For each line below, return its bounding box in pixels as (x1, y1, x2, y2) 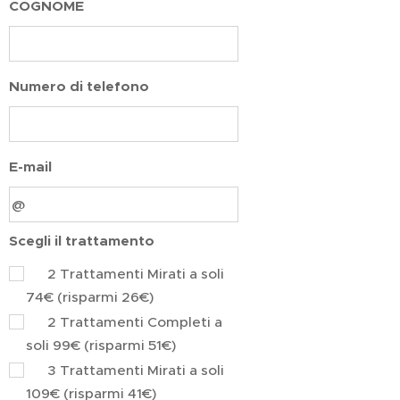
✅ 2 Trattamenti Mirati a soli (26, 265, 224, 283)
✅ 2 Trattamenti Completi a (26, 313, 222, 331)
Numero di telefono (9, 78, 149, 96)
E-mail (9, 158, 52, 177)
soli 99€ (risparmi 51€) (26, 337, 176, 354)
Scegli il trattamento (9, 232, 154, 251)
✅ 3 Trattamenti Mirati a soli (26, 362, 224, 379)
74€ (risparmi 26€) (26, 288, 154, 306)
